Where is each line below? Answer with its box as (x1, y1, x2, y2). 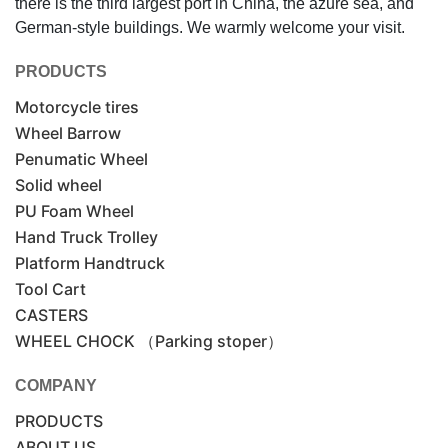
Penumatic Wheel (15, 149, 148, 170)
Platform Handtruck (15, 253, 165, 274)
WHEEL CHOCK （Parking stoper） (15, 331, 283, 352)
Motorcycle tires (15, 97, 139, 118)
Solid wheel (15, 175, 102, 196)
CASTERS (15, 305, 88, 326)
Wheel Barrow (15, 123, 121, 144)
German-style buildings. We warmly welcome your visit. (15, 19, 405, 37)
